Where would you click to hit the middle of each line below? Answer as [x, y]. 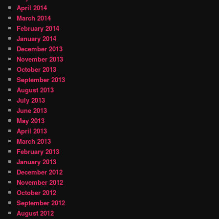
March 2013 [34, 141]
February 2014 [38, 28]
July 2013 [31, 100]
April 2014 [32, 8]
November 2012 [40, 182]
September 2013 [41, 80]
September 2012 [41, 203]
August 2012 [35, 213]
